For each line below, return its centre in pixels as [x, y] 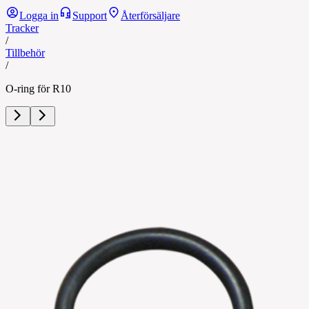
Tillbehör [25, 53]
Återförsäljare [150, 16]
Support [90, 16]
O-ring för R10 [38, 89]
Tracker [22, 28]
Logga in [39, 16]
